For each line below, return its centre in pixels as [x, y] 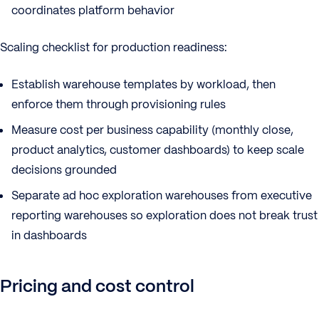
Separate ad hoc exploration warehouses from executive [162, 195]
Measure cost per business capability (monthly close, [152, 130]
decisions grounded [64, 170]
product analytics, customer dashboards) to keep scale [158, 150]
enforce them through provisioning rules [119, 104]
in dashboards [49, 235]
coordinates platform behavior [93, 10]
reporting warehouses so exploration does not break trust [164, 215]
